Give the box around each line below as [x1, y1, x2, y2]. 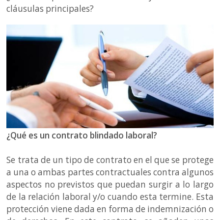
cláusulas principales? [6, 3, 94, 14]
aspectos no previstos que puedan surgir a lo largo [6, 178, 214, 190]
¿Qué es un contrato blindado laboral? [6, 129, 160, 141]
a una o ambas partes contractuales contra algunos [6, 166, 214, 178]
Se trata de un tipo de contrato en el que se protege [6, 154, 214, 165]
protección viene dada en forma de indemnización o [6, 203, 214, 215]
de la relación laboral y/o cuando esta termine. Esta [6, 191, 214, 202]
